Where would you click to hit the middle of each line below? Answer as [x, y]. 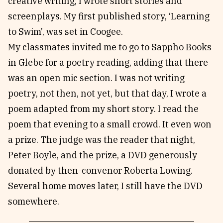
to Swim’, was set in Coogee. [65, 32]
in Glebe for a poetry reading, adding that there [108, 62]
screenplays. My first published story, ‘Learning [109, 16]
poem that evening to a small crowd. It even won [110, 124]
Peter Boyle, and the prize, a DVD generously [103, 155]
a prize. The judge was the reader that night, [102, 140]
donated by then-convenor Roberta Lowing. [100, 170]
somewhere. [34, 201]
